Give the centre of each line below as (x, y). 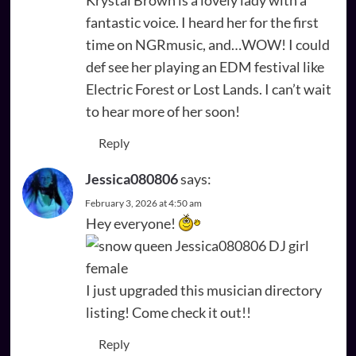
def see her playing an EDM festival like (205, 66)
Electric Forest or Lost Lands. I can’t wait (208, 89)
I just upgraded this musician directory (203, 290)
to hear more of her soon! (163, 111)
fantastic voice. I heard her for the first (202, 22)
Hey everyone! (132, 223)
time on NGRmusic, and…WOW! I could (207, 44)
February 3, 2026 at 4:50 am (143, 203)
